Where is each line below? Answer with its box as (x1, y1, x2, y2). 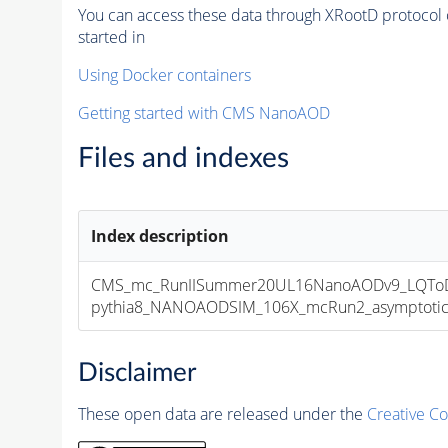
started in (77, 25, 145, 48)
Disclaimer (77, 359, 196, 386)
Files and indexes (77, 143, 289, 172)
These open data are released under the (77, 402, 367, 425)
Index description (91, 224, 230, 247)
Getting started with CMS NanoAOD (77, 101, 330, 124)
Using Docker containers (77, 63, 251, 86)
